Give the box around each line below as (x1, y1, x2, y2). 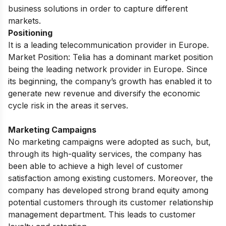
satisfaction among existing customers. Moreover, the (8, 173, 213, 183)
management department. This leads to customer (8, 209, 196, 219)
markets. (8, 15, 43, 26)
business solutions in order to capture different (8, 3, 188, 14)
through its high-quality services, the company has (8, 148, 202, 159)
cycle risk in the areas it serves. (8, 100, 128, 110)
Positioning (8, 27, 52, 38)
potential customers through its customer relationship (8, 197, 213, 207)
